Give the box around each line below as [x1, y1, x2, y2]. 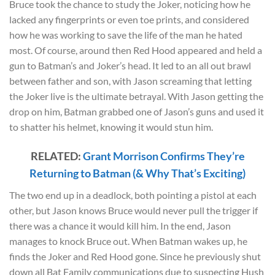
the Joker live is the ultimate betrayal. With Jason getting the [9, 90, 263, 103]
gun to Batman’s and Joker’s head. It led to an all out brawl [9, 60, 251, 72]
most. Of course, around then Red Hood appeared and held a [9, 44, 262, 56]
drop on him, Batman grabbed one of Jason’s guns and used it [9, 106, 264, 118]
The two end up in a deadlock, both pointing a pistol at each [9, 188, 257, 201]
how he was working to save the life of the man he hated [9, 29, 242, 41]
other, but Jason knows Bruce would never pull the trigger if [9, 204, 258, 216]
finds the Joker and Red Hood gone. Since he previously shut [9, 250, 261, 262]
